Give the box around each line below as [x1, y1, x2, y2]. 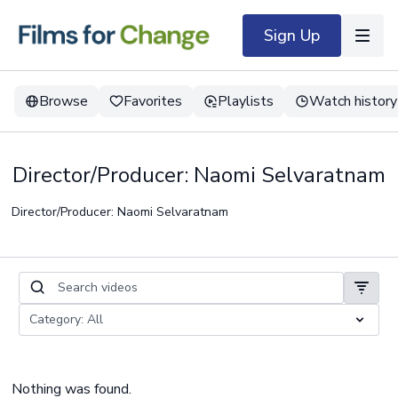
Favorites [123, 92, 182, 111]
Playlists [218, 92, 274, 111]
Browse [39, 92, 88, 111]
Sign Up [264, 24, 320, 46]
